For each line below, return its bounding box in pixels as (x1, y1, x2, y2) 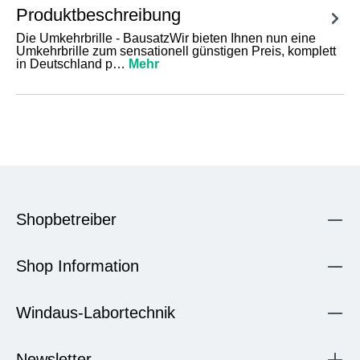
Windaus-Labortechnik (16, 304, 175, 321)
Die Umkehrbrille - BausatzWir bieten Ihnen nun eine (16, 31, 316, 45)
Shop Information (16, 257, 139, 275)
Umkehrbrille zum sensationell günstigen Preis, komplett (16, 44, 336, 58)
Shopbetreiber (16, 211, 117, 228)
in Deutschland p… (16, 57, 129, 71)
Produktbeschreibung (16, 5, 181, 25)
